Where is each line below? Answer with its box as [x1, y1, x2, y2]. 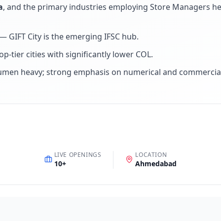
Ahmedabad [135, 159, 177, 168]
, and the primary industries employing [3, 1, 150, 12]
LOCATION [135, 150, 167, 159]
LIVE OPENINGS [54, 150, 102, 159]
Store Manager [150, 1, 206, 12]
